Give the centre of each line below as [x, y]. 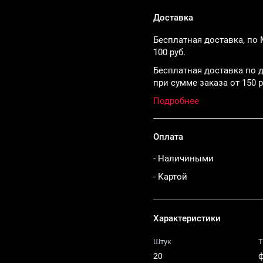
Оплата [168, 136]
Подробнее [176, 101]
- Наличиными [183, 158]
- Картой [170, 176]
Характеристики [187, 219]
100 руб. [169, 52]
